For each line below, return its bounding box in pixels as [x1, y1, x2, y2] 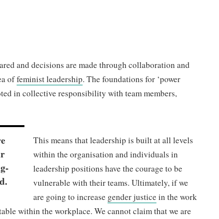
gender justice [107, 191, 156, 203]
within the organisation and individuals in [33, 149, 178, 160]
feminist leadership [17, 73, 83, 85]
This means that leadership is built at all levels [33, 134, 193, 146]
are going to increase [33, 191, 108, 203]
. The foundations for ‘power [83, 73, 181, 85]
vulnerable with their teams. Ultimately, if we [33, 177, 188, 189]
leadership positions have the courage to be [33, 163, 182, 175]
